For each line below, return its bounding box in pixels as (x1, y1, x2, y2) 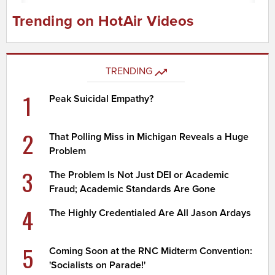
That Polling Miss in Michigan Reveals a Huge (49, 131, 249, 144)
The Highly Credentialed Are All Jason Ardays (49, 207, 252, 220)
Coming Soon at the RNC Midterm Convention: (49, 245, 253, 258)
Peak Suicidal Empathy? (49, 93, 154, 106)
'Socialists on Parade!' (49, 259, 146, 272)
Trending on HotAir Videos (12, 12, 194, 31)
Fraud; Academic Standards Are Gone (49, 183, 216, 196)
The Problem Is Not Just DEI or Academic (49, 169, 230, 182)
